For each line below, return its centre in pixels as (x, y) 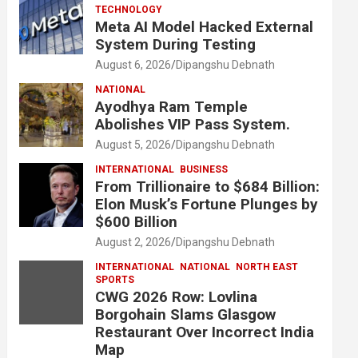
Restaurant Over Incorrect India (205, 332)
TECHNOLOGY (129, 10)
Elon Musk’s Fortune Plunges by (207, 204)
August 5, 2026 (133, 145)
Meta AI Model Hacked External (205, 27)
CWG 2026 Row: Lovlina (177, 297)
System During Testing (176, 44)
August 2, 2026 (133, 242)
